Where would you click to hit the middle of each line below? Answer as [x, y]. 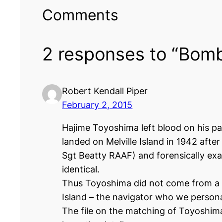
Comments [81, 15]
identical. [81, 169]
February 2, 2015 [97, 105]
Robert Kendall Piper [105, 91]
